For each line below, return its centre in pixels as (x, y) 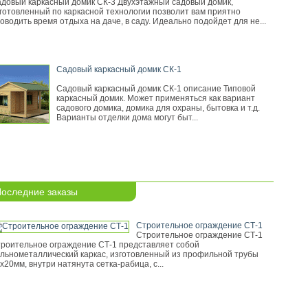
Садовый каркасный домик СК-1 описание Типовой (156, 89)
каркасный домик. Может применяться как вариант (156, 98)
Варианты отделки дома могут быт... (127, 118)
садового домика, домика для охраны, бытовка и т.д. (158, 108)
